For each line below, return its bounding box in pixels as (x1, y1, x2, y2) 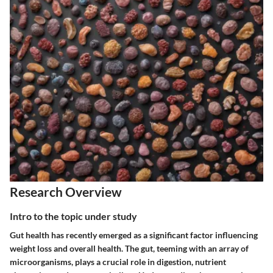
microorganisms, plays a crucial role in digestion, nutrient (10, 256, 226, 267)
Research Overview (10, 184, 122, 199)
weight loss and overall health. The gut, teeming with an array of (10, 243, 249, 253)
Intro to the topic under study (10, 210, 137, 222)
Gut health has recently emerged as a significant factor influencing (10, 229, 258, 240)
